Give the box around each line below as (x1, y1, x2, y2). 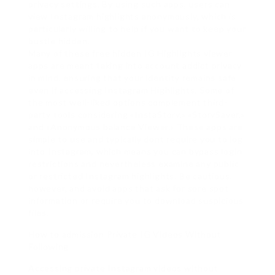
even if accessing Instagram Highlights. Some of (28, 85, 234, 95)
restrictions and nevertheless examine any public (28, 158, 239, 169)
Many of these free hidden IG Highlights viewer (28, 48, 233, 58)
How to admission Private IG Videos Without (28, 229, 222, 239)
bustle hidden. (28, 36, 90, 46)
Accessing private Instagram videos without (28, 263, 219, 273)
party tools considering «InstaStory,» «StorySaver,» (28, 109, 245, 120)
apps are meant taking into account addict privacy (28, 60, 242, 71)
